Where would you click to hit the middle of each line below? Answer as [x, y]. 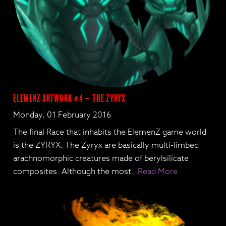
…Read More [155, 172]
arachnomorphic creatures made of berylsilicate [101, 159]
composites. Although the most [72, 172]
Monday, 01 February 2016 [62, 115]
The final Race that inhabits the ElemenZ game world [110, 132]
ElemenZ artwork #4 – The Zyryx [70, 99]
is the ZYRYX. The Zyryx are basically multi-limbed [106, 146]
